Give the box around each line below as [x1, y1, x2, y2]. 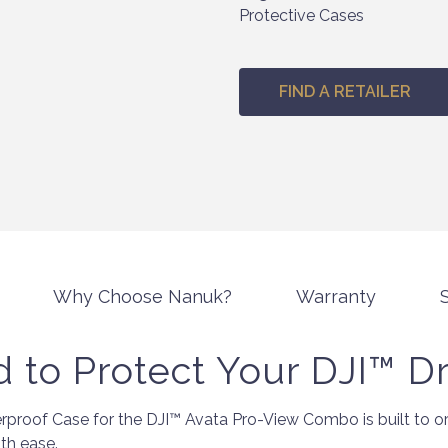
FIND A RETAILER [279, 81, 411, 101]
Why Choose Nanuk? [52, 285, 232, 307]
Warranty [295, 285, 376, 307]
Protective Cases [239, 5, 364, 25]
